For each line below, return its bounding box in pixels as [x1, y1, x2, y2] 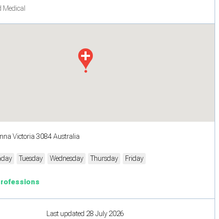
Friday [125, 154, 143, 162]
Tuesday [19, 154, 43, 162]
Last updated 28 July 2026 [46, 209, 124, 218]
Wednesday [50, 154, 83, 162]
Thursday [90, 154, 118, 162]
